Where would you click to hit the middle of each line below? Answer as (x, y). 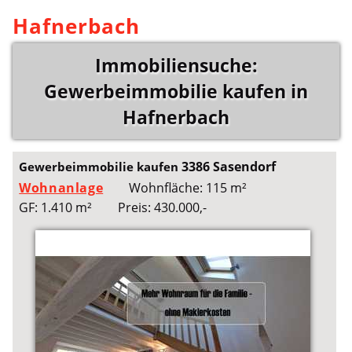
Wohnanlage (61, 188)
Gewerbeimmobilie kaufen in (176, 91)
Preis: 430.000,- (162, 208)
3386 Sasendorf (229, 167)
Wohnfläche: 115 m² (187, 188)
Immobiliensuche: (176, 65)
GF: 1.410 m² (56, 208)
